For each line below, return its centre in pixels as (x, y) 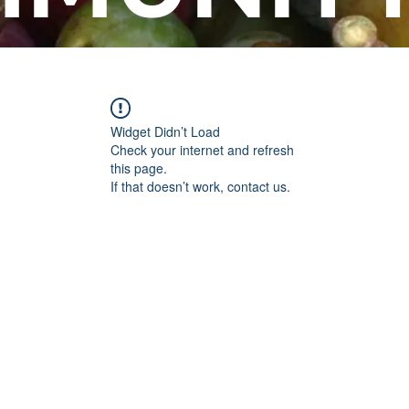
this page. (139, 168)
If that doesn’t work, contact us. (200, 186)
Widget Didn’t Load (165, 131)
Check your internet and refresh (202, 149)
